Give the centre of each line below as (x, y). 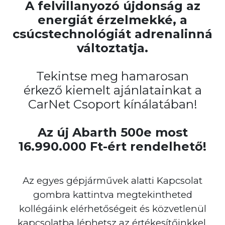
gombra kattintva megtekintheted (113, 195)
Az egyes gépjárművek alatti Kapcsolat (113, 181)
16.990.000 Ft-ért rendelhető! (113, 146)
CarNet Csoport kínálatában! (113, 104)
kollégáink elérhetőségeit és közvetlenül (113, 209)
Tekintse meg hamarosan (113, 76)
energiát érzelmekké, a (113, 20)
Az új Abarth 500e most (113, 132)
